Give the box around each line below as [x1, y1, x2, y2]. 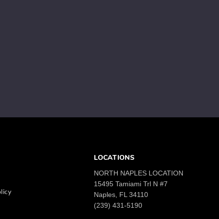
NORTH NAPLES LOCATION [94, 169, 184, 177]
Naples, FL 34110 [94, 191, 149, 198]
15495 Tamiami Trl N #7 [94, 180, 168, 188]
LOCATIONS [94, 154, 135, 162]
